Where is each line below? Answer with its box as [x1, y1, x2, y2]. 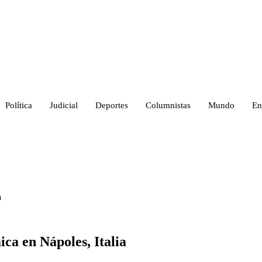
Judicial [50, 100, 78, 110]
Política [5, 100, 32, 110]
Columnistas [146, 100, 191, 110]
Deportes [95, 100, 128, 110]
